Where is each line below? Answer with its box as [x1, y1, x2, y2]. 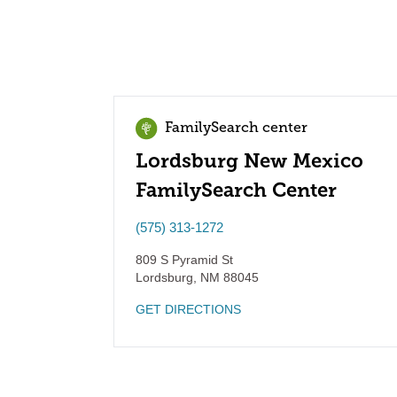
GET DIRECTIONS [136, 302, 241, 316]
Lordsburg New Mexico [136, 149, 363, 173]
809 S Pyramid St [136, 253, 233, 267]
